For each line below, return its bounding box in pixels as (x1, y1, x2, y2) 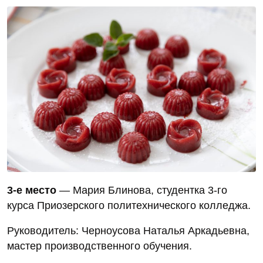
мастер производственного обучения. (7, 240, 192, 252)
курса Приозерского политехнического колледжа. (7, 200, 251, 212)
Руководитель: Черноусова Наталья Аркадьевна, (7, 225, 249, 237)
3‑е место (7, 184, 56, 197)
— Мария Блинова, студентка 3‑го (56, 184, 227, 197)
